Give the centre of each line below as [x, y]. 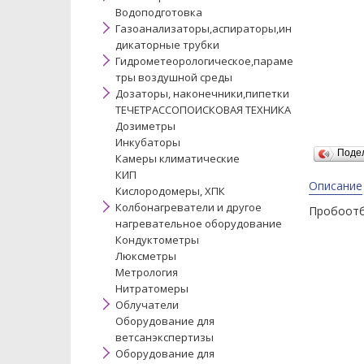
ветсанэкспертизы [165, 337]
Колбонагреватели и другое [188, 207]
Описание [335, 186]
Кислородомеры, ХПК [170, 191]
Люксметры [146, 256]
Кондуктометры [157, 240]
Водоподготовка [159, 12]
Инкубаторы [148, 142]
